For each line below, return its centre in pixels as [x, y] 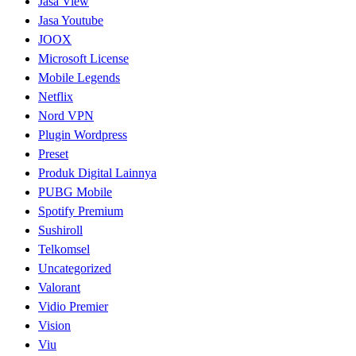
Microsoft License [83, 58]
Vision [54, 325]
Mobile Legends [79, 77]
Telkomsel [64, 249]
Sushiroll [60, 230]
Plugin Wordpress [83, 134]
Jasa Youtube [71, 20]
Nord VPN [66, 115]
